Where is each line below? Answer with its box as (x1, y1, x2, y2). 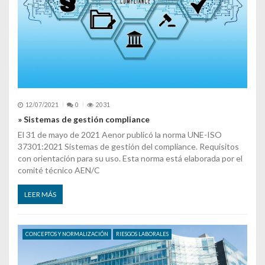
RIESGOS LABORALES (115, 231, 169, 238)
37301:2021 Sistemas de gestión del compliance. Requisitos (18, 141, 239, 152)
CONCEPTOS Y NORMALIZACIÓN (25, 231, 108, 238)
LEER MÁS (24, 190, 56, 199)
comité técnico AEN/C (18, 165, 100, 176)
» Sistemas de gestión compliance (18, 114, 150, 125)
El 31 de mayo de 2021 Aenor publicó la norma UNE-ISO (18, 130, 222, 140)
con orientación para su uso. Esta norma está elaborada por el (18, 153, 243, 164)
